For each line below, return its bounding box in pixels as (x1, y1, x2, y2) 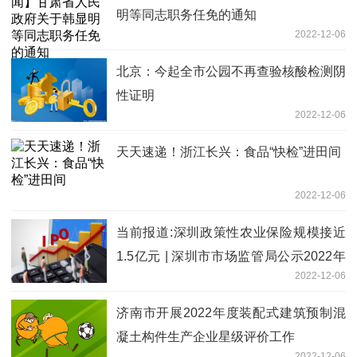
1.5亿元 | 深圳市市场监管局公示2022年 (116, 249, 346, 264)
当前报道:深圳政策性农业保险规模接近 (116, 226, 346, 240)
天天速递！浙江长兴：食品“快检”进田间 (116, 145, 341, 159)
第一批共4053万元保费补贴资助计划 (116, 273, 324, 288)
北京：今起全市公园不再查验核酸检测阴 (116, 65, 346, 79)
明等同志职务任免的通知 (116, 8, 257, 22)
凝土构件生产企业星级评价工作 (116, 330, 295, 344)
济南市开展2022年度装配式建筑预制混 (116, 306, 346, 320)
